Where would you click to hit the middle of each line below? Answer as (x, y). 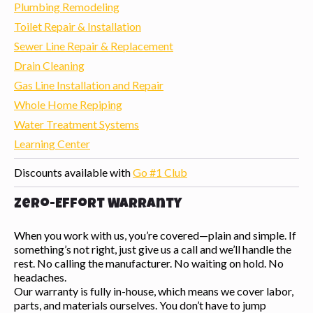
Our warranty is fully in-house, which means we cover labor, (154, 291)
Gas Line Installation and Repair (89, 85)
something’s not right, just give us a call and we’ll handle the (153, 249)
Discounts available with (73, 172)
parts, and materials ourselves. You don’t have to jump (140, 305)
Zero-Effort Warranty (98, 204)
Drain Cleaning (49, 65)
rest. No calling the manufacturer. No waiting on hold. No (149, 263)
